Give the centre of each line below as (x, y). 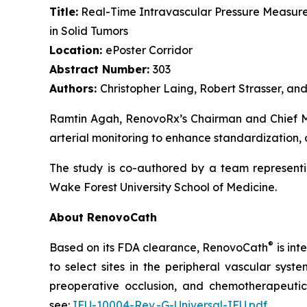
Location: (77, 50)
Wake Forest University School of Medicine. (163, 187)
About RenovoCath (103, 218)
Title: (64, 12)
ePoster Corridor (149, 50)
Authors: (75, 89)
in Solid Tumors (89, 31)
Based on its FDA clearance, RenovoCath (159, 248)
